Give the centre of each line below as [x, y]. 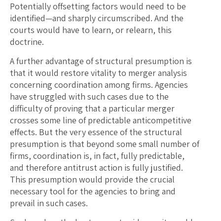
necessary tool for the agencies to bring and [93, 191]
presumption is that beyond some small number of [105, 144]
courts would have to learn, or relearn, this [91, 30]
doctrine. [27, 42]
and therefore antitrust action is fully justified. [96, 168]
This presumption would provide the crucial [92, 180]
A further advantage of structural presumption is [101, 61]
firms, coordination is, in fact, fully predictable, [97, 156]
